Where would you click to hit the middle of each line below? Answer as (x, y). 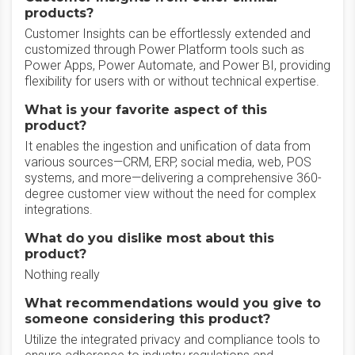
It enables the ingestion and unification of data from (168, 146)
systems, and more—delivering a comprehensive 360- (173, 178)
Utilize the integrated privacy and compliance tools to (172, 340)
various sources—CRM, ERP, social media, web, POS (168, 162)
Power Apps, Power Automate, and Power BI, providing (177, 65)
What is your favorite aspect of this (146, 110)
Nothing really (62, 275)
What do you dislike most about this (149, 238)
